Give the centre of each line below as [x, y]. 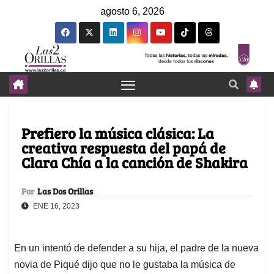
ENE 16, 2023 [55, 206]
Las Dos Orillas [65, 191]
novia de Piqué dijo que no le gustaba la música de [125, 265]
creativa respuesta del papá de [124, 148]
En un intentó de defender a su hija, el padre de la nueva [136, 248]
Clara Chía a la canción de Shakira [135, 163]
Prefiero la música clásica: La [118, 133]
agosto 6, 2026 [132, 11]
